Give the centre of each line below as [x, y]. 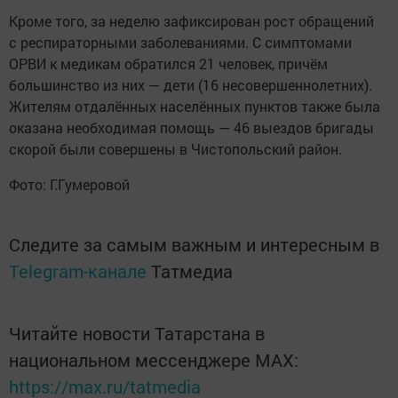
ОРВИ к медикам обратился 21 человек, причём [168, 64]
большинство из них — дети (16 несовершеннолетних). [191, 85]
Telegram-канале [78, 271]
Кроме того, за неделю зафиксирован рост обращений [191, 21]
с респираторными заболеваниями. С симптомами [180, 43]
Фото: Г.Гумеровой [69, 185]
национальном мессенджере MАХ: [154, 360]
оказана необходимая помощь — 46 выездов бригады [191, 128]
